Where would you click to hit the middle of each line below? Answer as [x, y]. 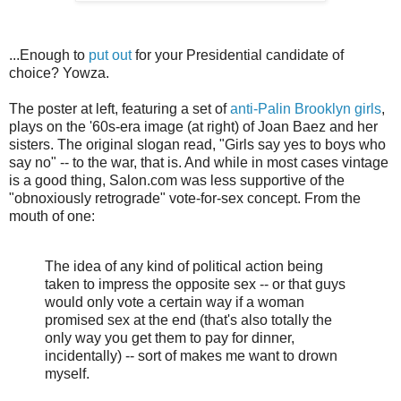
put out [110, 55]
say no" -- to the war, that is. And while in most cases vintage [199, 162]
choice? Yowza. [59, 73]
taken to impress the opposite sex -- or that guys [195, 284]
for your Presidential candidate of [238, 55]
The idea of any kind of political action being [184, 266]
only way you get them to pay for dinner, [170, 337]
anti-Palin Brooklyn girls [306, 108]
